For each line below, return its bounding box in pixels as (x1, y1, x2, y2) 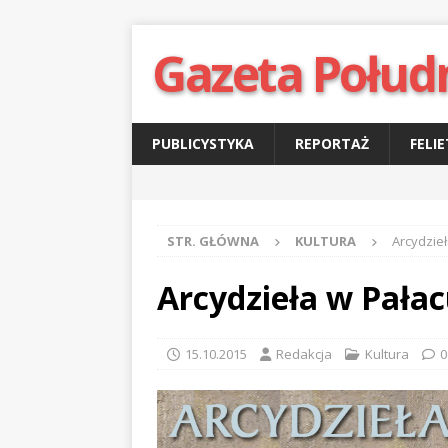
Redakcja (276, 345, 332, 363)
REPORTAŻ (295, 134, 369, 153)
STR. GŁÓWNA (167, 232, 259, 250)
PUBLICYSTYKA (152, 134, 254, 153)
